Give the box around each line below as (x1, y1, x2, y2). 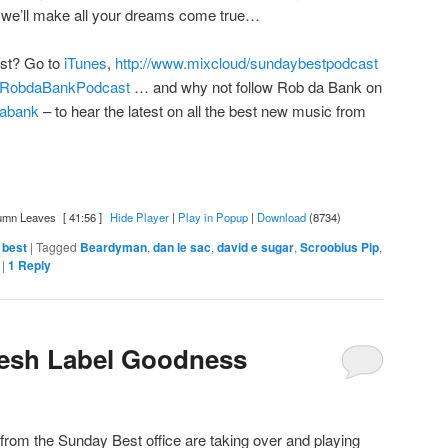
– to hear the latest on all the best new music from (39, 100, 366, 122)
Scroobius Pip (300, 238, 379, 257)
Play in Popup (177, 209, 248, 226)
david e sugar (217, 238, 294, 257)
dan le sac (153, 238, 211, 257)
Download (256, 209, 306, 226)
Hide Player (109, 209, 169, 226)
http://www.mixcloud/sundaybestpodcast (115, 52, 378, 74)
